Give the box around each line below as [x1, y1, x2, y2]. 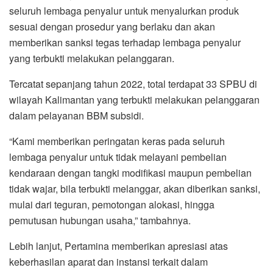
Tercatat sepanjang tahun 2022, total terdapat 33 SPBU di [9, 77, 257, 91]
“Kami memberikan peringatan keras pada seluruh [9, 134, 225, 149]
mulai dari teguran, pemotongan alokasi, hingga [9, 197, 214, 212]
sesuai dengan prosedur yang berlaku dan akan [9, 19, 215, 34]
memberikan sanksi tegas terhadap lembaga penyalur [9, 35, 241, 50]
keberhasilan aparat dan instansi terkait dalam [9, 255, 208, 269]
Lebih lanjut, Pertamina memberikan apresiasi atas [9, 239, 228, 253]
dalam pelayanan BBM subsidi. [9, 108, 144, 123]
